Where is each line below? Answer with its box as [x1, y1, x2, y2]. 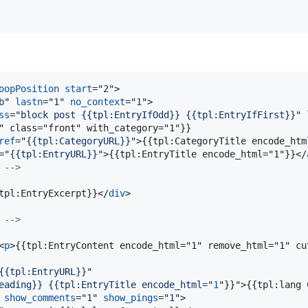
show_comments [4, 291, 76, 303]
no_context [70, 96, 125, 107]
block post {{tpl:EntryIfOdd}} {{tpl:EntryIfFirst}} [21, 109, 296, 120]
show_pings [103, 291, 158, 303]
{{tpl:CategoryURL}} [26, 135, 131, 146]
